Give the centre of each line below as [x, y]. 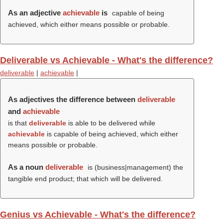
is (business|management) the [134, 167]
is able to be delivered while [111, 123]
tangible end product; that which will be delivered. [85, 179]
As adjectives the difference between [73, 99]
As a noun [27, 167]
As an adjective [35, 13]
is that [18, 123]
